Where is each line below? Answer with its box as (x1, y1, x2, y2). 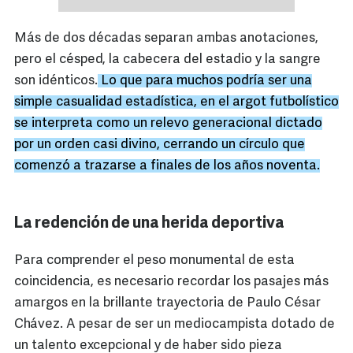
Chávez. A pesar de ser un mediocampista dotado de (14, 318, 335, 332)
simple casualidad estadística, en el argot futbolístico (14, 95, 339, 110)
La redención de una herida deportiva (14, 216, 284, 232)
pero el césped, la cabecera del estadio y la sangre (14, 53, 321, 67)
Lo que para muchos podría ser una (98, 74, 312, 88)
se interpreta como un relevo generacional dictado (14, 117, 322, 131)
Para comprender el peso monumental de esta (14, 254, 295, 268)
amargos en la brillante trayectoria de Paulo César (14, 296, 321, 310)
